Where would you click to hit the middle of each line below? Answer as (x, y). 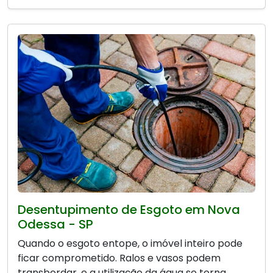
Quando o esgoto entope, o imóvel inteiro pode (130, 244)
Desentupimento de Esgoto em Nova (129, 210)
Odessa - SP (55, 225)
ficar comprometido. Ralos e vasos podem (119, 258)
